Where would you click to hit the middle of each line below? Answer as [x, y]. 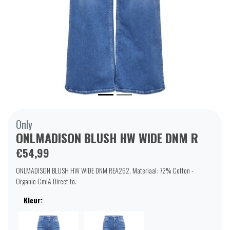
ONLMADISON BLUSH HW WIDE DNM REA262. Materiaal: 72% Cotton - [105, 170]
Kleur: [33, 200]
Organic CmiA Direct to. [46, 181]
